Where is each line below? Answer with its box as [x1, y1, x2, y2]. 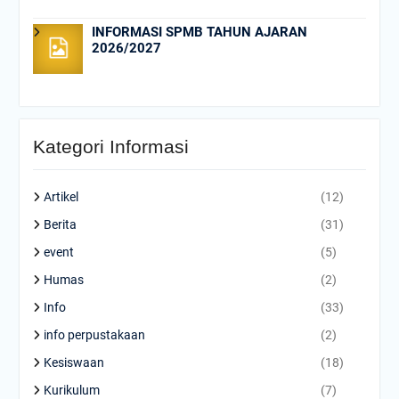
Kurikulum [43, 382, 100, 397]
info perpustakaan [43, 327, 145, 342]
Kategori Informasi [32, 135, 189, 157]
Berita [43, 216, 77, 232]
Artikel [43, 189, 78, 204]
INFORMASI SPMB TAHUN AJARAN [91, 23, 307, 40]
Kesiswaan [43, 354, 104, 370]
